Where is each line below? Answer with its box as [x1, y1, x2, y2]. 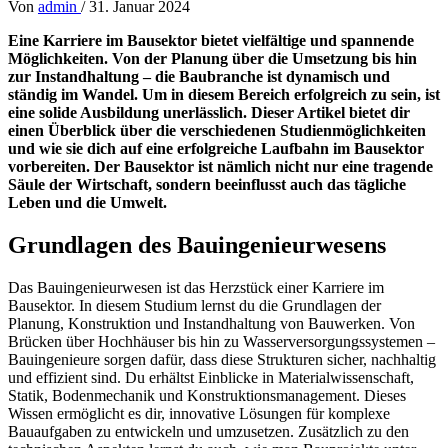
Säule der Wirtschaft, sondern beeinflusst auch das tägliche [8, 175, 406, 193]
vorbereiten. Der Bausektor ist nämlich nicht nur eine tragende [8, 157, 433, 175]
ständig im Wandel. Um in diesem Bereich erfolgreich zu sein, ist [8, 85, 440, 103]
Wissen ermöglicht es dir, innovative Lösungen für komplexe [8, 404, 390, 422]
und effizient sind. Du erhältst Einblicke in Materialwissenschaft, [8, 368, 414, 386]
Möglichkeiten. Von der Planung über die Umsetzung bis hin [8, 49, 417, 67]
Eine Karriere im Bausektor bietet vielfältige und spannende [8, 31, 414, 49]
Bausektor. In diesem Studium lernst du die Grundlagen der [8, 296, 381, 314]
